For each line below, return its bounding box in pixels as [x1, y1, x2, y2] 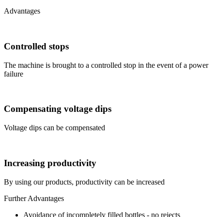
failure [4, 69, 23, 78]
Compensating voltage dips [4, 104, 111, 114]
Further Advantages [4, 194, 64, 202]
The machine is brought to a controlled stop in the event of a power [4, 61, 208, 69]
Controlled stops [4, 41, 69, 51]
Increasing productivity [4, 157, 96, 168]
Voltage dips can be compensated [4, 124, 105, 132]
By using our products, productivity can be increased [4, 177, 165, 186]
